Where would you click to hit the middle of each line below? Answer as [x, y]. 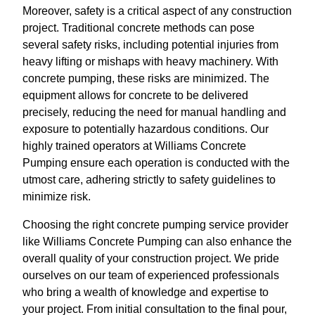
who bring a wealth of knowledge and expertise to [146, 292]
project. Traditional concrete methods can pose [139, 28]
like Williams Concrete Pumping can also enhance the [157, 242]
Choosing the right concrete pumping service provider [155, 225]
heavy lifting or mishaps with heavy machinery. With [150, 62]
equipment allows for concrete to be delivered [135, 95]
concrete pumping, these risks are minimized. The [146, 78]
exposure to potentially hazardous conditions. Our [146, 129]
